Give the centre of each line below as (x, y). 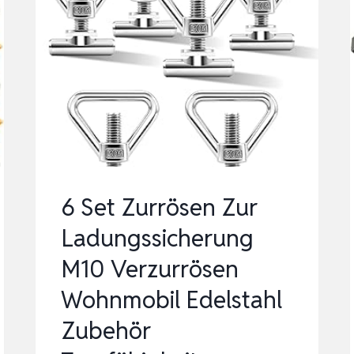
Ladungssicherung (158, 239)
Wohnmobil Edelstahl (172, 300)
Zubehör (106, 331)
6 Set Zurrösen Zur (160, 208)
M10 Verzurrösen (150, 269)
